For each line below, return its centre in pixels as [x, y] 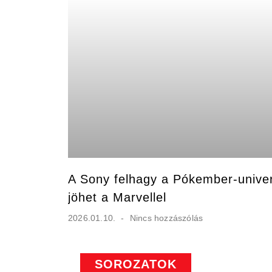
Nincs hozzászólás [165, 218]
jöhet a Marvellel [117, 197]
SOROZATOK [136, 264]
